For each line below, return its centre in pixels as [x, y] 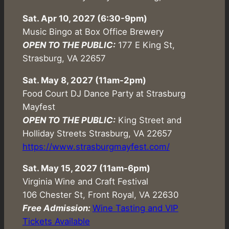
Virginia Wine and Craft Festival [85, 182]
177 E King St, [145, 45]
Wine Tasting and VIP [135, 208]
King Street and [148, 120]
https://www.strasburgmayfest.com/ [96, 146]
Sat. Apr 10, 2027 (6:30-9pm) [85, 18]
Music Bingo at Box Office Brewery [93, 31]
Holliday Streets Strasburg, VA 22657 [97, 133]
